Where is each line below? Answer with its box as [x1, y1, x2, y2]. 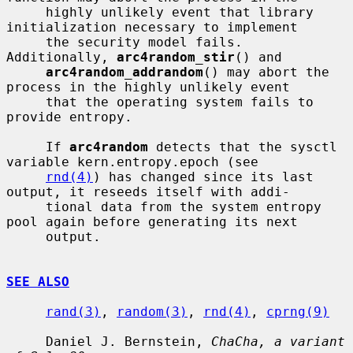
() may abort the [203, 64, 329, 80]
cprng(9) [266, 303, 329, 319]
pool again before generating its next [6, 214, 298, 229]
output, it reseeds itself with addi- [6, 184, 290, 199]
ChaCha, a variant [211, 333, 345, 349]
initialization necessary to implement [6, 19, 298, 35]
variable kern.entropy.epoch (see [6, 154, 258, 169]
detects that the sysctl [148, 139, 337, 154]
